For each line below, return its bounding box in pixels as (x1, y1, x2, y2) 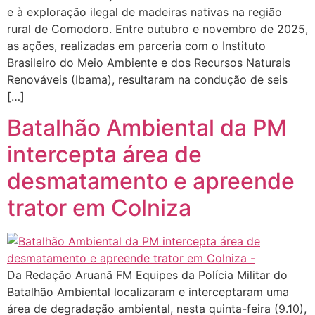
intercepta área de (7, 141, 202, 169)
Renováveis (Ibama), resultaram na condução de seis (7, 72, 288, 86)
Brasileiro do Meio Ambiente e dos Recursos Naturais (7, 56, 290, 70)
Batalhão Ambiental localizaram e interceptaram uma (7, 285, 289, 300)
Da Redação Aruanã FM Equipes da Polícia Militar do (7, 268, 288, 283)
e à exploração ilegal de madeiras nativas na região (7, 5, 282, 19)
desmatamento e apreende (7, 167, 295, 195)
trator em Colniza (7, 194, 191, 222)
